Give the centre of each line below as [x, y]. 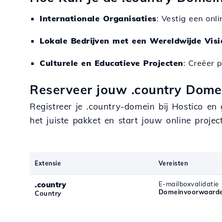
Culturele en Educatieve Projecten [111, 63]
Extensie [48, 163]
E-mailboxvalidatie [189, 184]
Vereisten [173, 163]
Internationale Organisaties [98, 18]
